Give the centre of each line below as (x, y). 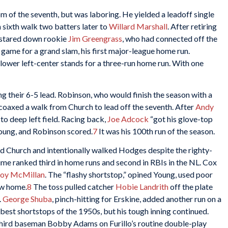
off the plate (191, 187)
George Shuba (27, 199)
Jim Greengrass (95, 39)
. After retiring (192, 26)
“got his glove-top (181, 119)
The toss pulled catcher (74, 187)
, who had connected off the (170, 39)
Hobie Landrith (142, 187)
